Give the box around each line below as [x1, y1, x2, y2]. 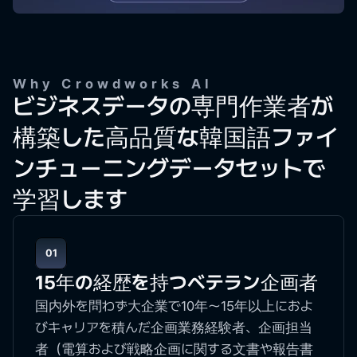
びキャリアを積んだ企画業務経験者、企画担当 [35, 320, 312, 335]
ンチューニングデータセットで [13, 154, 325, 182]
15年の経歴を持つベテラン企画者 [35, 271, 318, 294]
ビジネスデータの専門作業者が [13, 92, 333, 120]
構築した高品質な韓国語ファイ [13, 123, 338, 151]
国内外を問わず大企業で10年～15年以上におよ [35, 298, 313, 314]
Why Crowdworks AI [13, 76, 213, 92]
